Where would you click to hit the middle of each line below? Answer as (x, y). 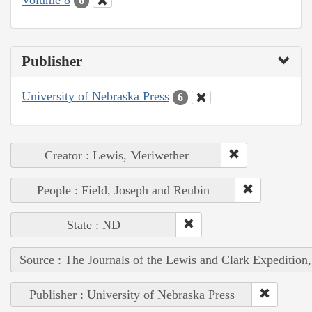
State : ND (94, 225)
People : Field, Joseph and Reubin (123, 190)
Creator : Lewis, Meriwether (116, 155)
